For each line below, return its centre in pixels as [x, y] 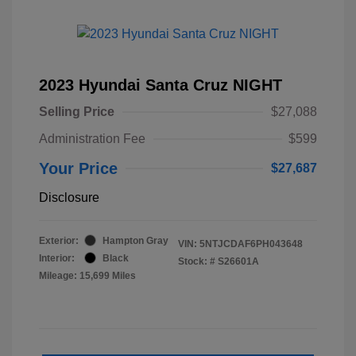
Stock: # [197, 261]
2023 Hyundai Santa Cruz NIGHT [161, 85]
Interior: [57, 258]
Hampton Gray [135, 240]
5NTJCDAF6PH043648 [251, 244]
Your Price [78, 168]
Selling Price [77, 111]
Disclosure [69, 197]
